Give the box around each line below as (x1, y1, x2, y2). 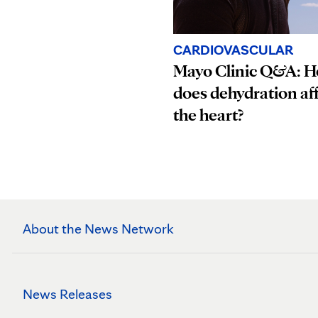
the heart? (173, 104, 243, 125)
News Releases (23, 285, 112, 303)
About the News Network (23, 220, 174, 238)
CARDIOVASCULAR (173, 40, 293, 58)
